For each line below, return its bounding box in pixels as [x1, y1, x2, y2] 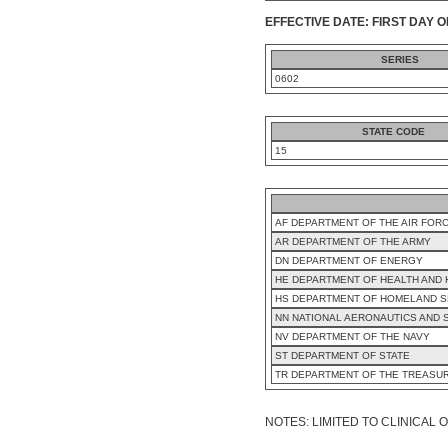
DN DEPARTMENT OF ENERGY [275, 254, 423, 266]
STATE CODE [362, 125, 425, 137]
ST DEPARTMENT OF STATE [275, 349, 410, 361]
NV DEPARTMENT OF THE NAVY [275, 330, 430, 342]
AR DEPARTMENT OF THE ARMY [275, 235, 431, 247]
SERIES [380, 53, 419, 65]
